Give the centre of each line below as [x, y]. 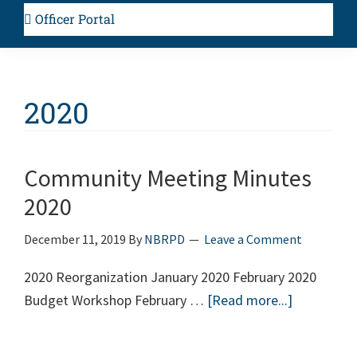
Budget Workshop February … [116, 300]
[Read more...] [250, 300]
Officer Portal [73, 19]
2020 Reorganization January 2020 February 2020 [170, 277]
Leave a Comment [253, 239]
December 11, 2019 [75, 239]
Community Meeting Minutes [168, 178]
